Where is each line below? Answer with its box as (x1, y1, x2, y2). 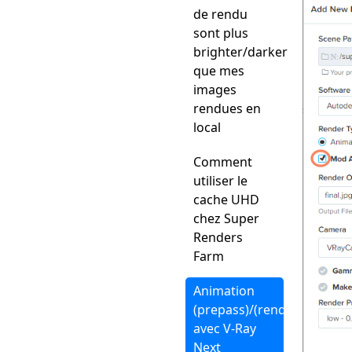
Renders (193, 229, 243, 246)
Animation (193, 282, 255, 299)
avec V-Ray (193, 320, 256, 337)
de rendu (193, 5, 247, 23)
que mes (193, 62, 244, 79)
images (193, 81, 236, 98)
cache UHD (193, 191, 259, 208)
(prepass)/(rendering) (193, 301, 321, 318)
